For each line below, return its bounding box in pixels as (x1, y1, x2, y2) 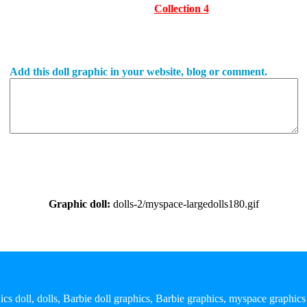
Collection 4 (153, 2, 209, 14)
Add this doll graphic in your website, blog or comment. (9, 65, 267, 77)
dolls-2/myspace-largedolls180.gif (110, 197, 259, 210)
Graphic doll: (48, 197, 110, 210)
